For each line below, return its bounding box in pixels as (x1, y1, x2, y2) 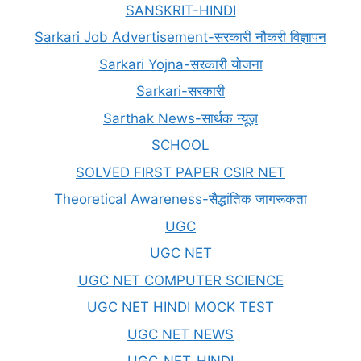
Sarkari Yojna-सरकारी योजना (98, 56, 263, 73)
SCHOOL (151, 137, 210, 153)
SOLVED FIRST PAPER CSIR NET (76, 164, 285, 180)
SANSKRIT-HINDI (125, 2, 236, 19)
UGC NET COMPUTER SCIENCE (77, 272, 284, 288)
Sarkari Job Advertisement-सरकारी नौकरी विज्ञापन (35, 29, 326, 45)
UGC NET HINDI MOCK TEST (87, 299, 274, 315)
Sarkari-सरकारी (136, 83, 225, 99)
